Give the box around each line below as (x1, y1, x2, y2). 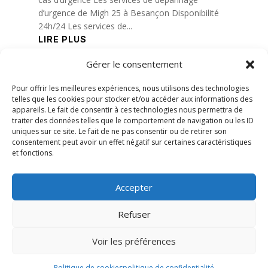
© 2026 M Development (36, 236, 139, 249)
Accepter (115, 181, 153, 193)
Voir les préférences (92, 234, 176, 247)
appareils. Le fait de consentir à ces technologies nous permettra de (12, 105, 243, 115)
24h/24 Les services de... (38, 20, 132, 32)
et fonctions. (12, 148, 54, 158)
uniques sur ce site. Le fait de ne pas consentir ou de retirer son (12, 126, 227, 136)
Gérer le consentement (86, 58, 182, 70)
